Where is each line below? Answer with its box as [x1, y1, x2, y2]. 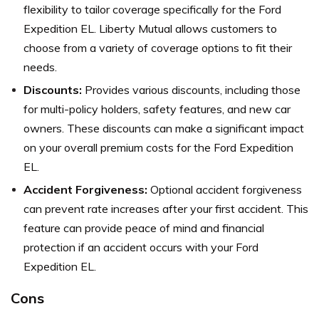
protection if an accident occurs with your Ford [23, 239, 258, 254]
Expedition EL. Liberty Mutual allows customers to [23, 21, 277, 36]
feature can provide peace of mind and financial [23, 220, 264, 235]
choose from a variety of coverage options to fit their [23, 40, 292, 55]
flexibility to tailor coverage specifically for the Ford [23, 1, 281, 16]
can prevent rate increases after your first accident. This [23, 201, 308, 216]
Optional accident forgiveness [147, 182, 302, 197]
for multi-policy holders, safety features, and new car [23, 101, 291, 116]
